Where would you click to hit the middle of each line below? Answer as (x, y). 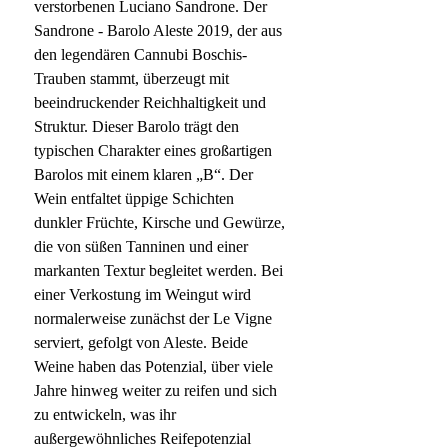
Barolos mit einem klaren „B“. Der (143, 174)
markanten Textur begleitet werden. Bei (158, 270)
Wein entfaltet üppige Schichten (134, 198)
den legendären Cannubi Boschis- (140, 54)
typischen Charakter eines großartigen (153, 150)
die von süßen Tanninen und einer (141, 246)
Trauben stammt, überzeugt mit (131, 78)
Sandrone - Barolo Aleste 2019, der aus (158, 30)
